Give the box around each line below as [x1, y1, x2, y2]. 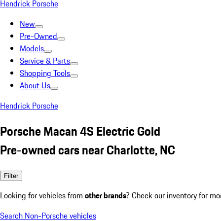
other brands [85, 189, 126, 201]
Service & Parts [20, 55, 70, 67]
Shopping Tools [20, 67, 70, 79]
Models [20, 42, 44, 54]
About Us [20, 79, 50, 91]
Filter [4, 172, 18, 180]
